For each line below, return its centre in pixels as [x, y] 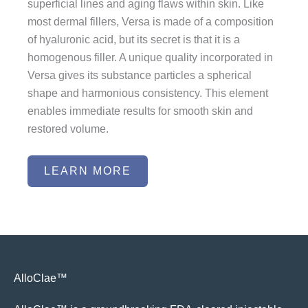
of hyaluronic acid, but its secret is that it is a [134, 39]
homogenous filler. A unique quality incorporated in [150, 57]
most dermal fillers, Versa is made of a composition [151, 21]
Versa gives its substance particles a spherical [140, 75]
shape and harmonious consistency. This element [148, 93]
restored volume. [68, 129]
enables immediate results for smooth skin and [140, 111]
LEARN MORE [88, 171]
